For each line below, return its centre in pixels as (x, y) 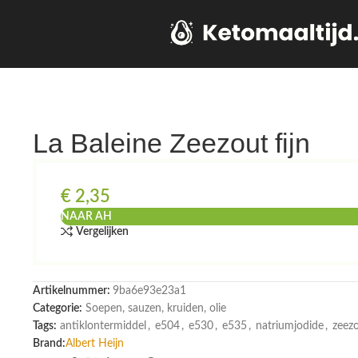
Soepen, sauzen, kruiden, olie (155, 308)
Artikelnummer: (72, 291)
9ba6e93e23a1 (149, 291)
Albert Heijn (94, 344)
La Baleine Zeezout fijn (171, 143)
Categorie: (57, 308)
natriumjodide (289, 326)
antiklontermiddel (103, 326)
